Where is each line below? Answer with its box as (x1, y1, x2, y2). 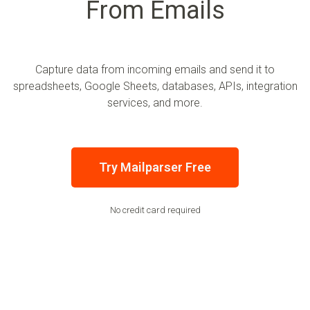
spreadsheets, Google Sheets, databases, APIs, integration (12, 80, 298, 93)
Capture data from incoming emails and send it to (35, 63, 275, 77)
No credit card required (109, 205, 201, 216)
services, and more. (107, 96, 203, 110)
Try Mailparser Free (99, 160, 211, 175)
